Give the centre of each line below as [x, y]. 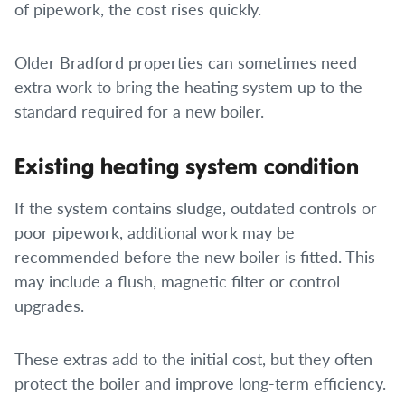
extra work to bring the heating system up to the [188, 86]
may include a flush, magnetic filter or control [177, 281]
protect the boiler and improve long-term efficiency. [200, 383]
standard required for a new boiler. [139, 111]
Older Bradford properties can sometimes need [186, 62]
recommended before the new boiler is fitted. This [195, 256]
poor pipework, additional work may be [155, 232]
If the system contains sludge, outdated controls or [196, 207]
